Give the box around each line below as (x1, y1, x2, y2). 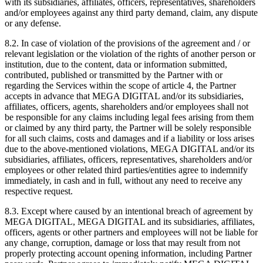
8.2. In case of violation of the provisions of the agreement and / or (5, 38, 250, 48)
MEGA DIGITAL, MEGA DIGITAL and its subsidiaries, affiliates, (5, 216, 255, 227)
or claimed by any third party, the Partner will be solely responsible (5, 122, 251, 133)
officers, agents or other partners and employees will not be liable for (5, 227, 258, 237)
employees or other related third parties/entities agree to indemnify (5, 164, 248, 175)
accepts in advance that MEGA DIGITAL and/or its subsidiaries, (5, 90, 244, 101)
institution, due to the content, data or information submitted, (5, 59, 227, 69)
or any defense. (5, 18, 61, 28)
